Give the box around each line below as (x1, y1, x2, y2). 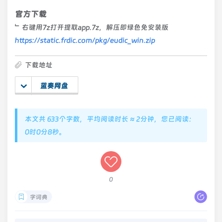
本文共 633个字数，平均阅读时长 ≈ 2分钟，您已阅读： (25, 115, 196, 123)
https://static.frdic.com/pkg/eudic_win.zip (15, 36, 155, 44)
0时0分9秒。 (25, 128, 65, 136)
